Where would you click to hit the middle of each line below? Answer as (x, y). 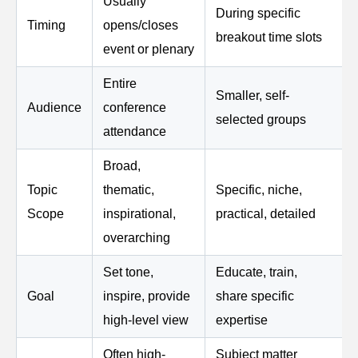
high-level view (146, 320)
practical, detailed (266, 214)
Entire (120, 84)
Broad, (122, 166)
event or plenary (149, 50)
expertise (242, 320)
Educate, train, (257, 272)
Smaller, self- (253, 96)
